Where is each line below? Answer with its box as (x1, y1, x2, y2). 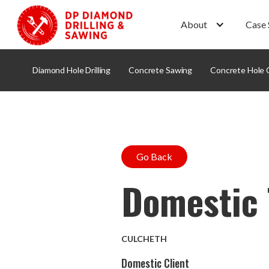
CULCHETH (121, 234, 167, 244)
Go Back (136, 151, 172, 163)
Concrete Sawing (128, 65, 193, 76)
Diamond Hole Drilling (32, 65, 111, 76)
